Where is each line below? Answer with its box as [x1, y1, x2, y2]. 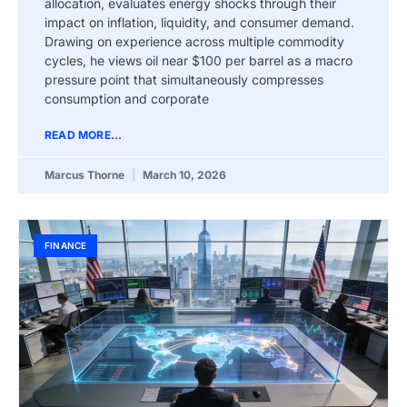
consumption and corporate [45, 91, 209, 107]
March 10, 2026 [140, 168, 226, 183]
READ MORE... [45, 128, 123, 143]
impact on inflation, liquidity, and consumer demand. [45, 15, 354, 31]
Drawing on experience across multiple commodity [45, 34, 344, 50]
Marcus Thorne [45, 168, 127, 183]
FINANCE [45, 240, 87, 252]
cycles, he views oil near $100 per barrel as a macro [45, 53, 352, 69]
